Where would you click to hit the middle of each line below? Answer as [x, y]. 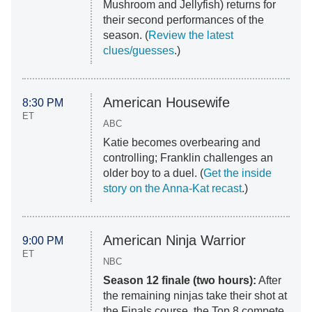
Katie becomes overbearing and [181, 143]
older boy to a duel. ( [153, 173]
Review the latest [190, 36]
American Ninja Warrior [174, 241]
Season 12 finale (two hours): [179, 281]
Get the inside [237, 173]
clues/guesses [138, 51]
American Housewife [166, 103]
